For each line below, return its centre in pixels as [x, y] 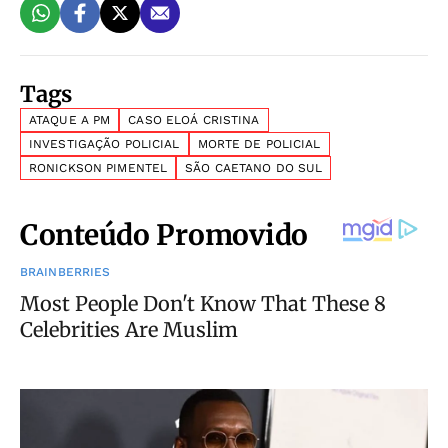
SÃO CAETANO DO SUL [254, 168]
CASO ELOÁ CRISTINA [194, 120]
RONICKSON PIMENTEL [98, 168]
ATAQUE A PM [70, 120]
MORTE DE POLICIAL [259, 144]
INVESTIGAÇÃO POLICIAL [104, 144]
